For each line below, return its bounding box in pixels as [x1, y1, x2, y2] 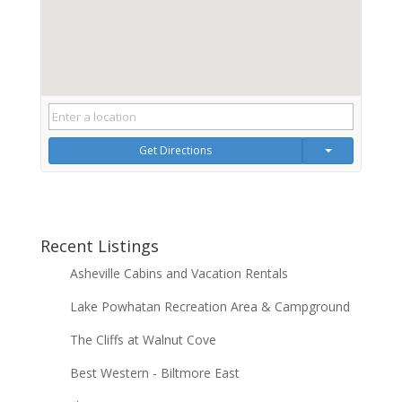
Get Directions [139, 142, 213, 158]
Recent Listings [39, 234, 159, 257]
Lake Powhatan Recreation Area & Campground [69, 297, 350, 315]
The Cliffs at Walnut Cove [69, 330, 216, 348]
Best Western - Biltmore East [69, 363, 240, 381]
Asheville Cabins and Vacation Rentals [69, 264, 288, 282]
